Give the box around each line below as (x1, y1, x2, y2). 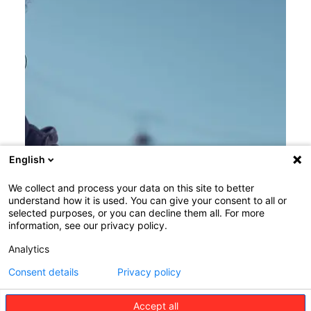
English (9, 153, 45, 165)
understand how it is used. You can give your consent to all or (8, 194, 287, 206)
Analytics (8, 243, 49, 255)
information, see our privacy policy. (8, 219, 167, 231)
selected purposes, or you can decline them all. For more (8, 207, 264, 219)
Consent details (8, 266, 78, 278)
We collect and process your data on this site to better (8, 182, 254, 194)
